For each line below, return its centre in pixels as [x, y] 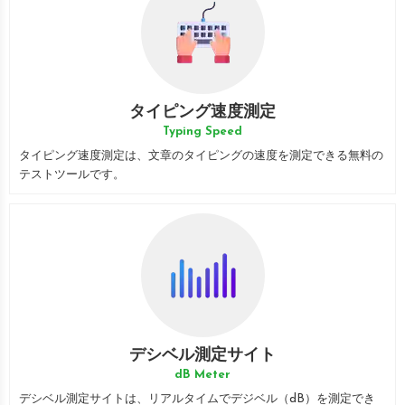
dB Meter [202, 375]
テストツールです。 [72, 175]
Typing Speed [202, 132]
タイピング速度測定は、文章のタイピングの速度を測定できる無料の [201, 156]
